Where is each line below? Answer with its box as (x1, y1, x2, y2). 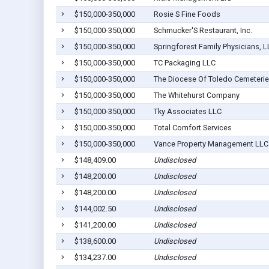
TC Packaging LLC (153, 58, 216, 68)
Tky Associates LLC (153, 107, 222, 116)
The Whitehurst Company (153, 91, 240, 100)
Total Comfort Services (153, 123, 232, 133)
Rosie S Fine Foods (153, 10, 220, 19)
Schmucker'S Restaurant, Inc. (153, 26, 252, 35)
